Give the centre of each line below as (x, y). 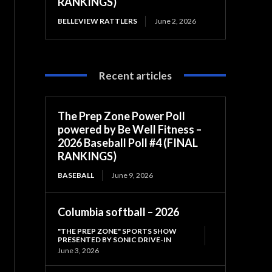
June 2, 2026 (176, 21)
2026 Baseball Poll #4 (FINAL (128, 142)
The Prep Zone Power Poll (122, 116)
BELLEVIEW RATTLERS (98, 21)
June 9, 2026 (133, 175)
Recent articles (136, 75)
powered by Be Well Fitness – (130, 129)
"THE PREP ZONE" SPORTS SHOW (117, 231)
